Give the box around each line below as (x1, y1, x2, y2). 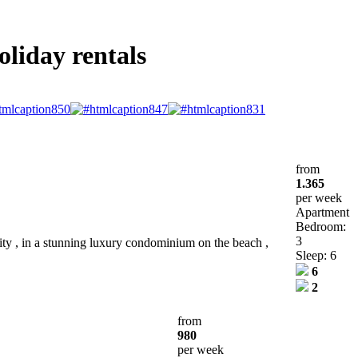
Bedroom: (296, 219, 346, 233)
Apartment (296, 205, 349, 219)
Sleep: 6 (296, 248, 336, 262)
